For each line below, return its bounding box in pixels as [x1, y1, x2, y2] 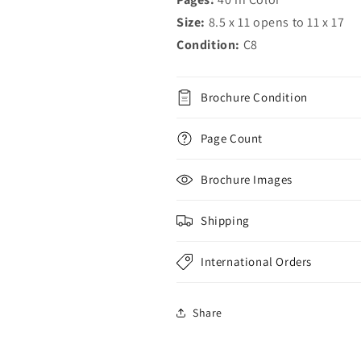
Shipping [201, 213, 250, 228]
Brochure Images [201, 172, 293, 187]
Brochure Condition [201, 89, 308, 105]
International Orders [201, 254, 312, 269]
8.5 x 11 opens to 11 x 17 [208, 14, 345, 31]
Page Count [201, 131, 263, 146]
